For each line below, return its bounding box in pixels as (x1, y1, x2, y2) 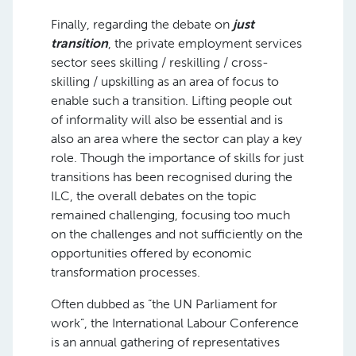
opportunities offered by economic (51, 245, 252, 261)
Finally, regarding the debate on (51, 16, 233, 32)
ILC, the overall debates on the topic (51, 188, 257, 203)
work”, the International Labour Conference (51, 315, 299, 331)
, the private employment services (108, 35, 302, 51)
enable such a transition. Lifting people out (51, 92, 292, 108)
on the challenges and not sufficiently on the (51, 226, 303, 242)
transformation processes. (51, 264, 200, 280)
